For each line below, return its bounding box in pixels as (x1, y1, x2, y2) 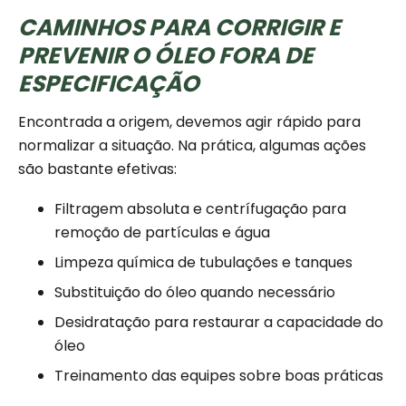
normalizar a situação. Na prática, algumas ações (18, 135, 366, 157)
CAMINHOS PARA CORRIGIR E (18, 12, 341, 44)
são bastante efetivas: (18, 159, 177, 180)
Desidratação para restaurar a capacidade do (54, 312, 383, 333)
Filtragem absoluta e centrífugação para (54, 198, 346, 220)
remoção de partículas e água (54, 222, 270, 244)
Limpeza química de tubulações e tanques (54, 252, 353, 274)
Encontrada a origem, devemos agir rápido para (18, 111, 361, 133)
